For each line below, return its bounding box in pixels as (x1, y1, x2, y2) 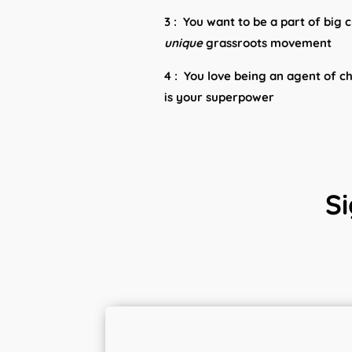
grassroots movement (203, 35, 332, 51)
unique (164, 35, 203, 51)
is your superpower (164, 90, 278, 105)
